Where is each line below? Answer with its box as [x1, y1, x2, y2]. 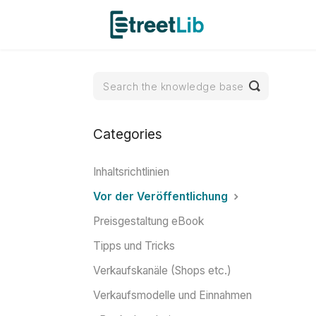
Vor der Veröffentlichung [93, 190, 231, 203]
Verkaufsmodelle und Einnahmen [93, 288, 252, 302]
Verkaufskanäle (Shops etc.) [93, 264, 231, 277]
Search [253, 89, 296, 104]
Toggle [253, 78, 297, 92]
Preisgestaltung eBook [93, 214, 204, 228]
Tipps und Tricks [93, 239, 175, 253]
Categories [93, 126, 162, 142]
